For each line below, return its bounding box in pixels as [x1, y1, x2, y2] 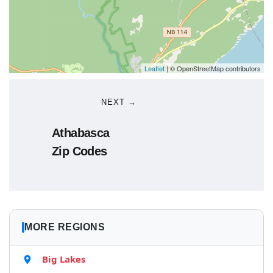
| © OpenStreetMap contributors [165, 63, 261, 73]
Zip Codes [52, 144, 107, 158]
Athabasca [52, 126, 110, 140]
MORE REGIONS [24, 222, 105, 232]
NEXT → [101, 97, 136, 107]
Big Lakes [42, 253, 85, 265]
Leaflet [144, 63, 165, 73]
